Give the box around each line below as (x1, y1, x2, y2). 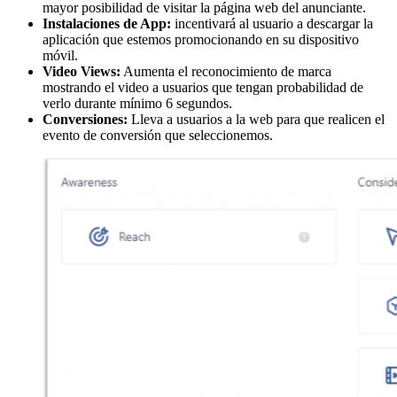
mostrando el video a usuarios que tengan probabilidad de (43, 80, 363, 95)
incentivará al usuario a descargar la (171, 16, 373, 31)
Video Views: (43, 64, 121, 79)
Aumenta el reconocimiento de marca (121, 64, 331, 79)
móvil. (43, 48, 78, 63)
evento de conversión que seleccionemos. (43, 128, 273, 143)
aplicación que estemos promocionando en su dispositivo (43, 32, 359, 47)
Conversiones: (43, 112, 128, 127)
